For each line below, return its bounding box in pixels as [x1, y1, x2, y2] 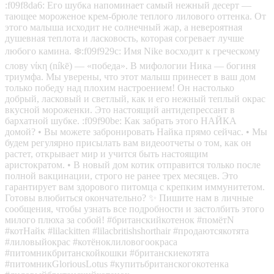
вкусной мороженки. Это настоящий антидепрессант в [5, 104, 235, 115]
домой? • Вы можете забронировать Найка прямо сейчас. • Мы [5, 126, 267, 137]
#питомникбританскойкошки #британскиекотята [5, 247, 209, 258]
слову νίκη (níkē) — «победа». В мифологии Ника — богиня [5, 60, 256, 71]
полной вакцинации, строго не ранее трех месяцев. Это [5, 170, 238, 181]
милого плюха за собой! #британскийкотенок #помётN [5, 214, 234, 225]
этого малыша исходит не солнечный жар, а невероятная [5, 21, 242, 32]
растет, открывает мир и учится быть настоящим [5, 148, 208, 159]
